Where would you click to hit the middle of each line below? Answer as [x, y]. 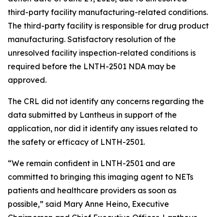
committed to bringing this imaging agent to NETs [101, 177]
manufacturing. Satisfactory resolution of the [92, 39]
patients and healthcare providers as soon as [92, 190]
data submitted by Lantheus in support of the [92, 115]
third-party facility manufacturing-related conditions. [108, 12]
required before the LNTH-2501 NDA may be [92, 66]
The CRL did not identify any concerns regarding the [106, 101]
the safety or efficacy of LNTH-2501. [76, 142]
